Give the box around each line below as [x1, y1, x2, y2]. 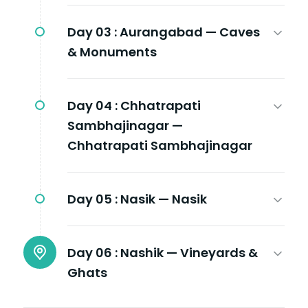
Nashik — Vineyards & [120, 243, 258, 261]
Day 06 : [67, 243, 118, 261]
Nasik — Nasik [120, 190, 207, 208]
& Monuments [67, 43, 157, 60]
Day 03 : [67, 23, 117, 41]
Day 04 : [67, 96, 118, 114]
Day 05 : [67, 190, 118, 208]
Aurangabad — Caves [120, 23, 260, 41]
